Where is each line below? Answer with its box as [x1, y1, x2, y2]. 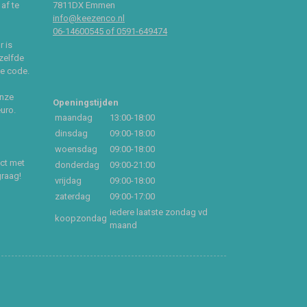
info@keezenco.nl [53, 13, 125, 24]
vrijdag [55, 175, 82, 186]
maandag [55, 112, 93, 123]
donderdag [55, 159, 99, 170]
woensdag [55, 143, 97, 154]
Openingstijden [53, 97, 119, 108]
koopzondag [55, 212, 107, 223]
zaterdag [55, 191, 90, 201]
